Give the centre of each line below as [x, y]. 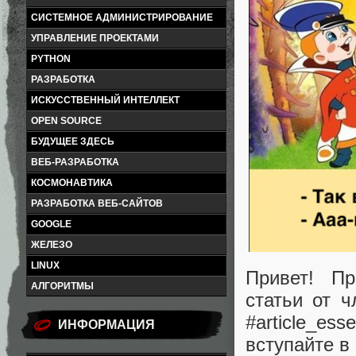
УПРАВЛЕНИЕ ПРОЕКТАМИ [95, 38]
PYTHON [51, 59]
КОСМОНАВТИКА [72, 183]
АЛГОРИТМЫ [62, 286]
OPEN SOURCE [66, 121]
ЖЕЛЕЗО [52, 245]
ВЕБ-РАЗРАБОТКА [75, 162]
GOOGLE [51, 224]
